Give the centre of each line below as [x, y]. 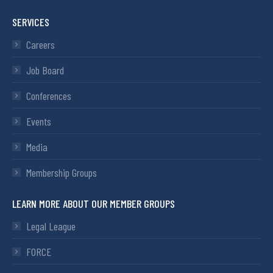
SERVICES [31, 22]
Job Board [45, 70]
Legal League [51, 226]
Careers [41, 45]
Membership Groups [62, 173]
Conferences [49, 96]
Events [39, 122]
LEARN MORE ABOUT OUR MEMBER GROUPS [94, 204]
